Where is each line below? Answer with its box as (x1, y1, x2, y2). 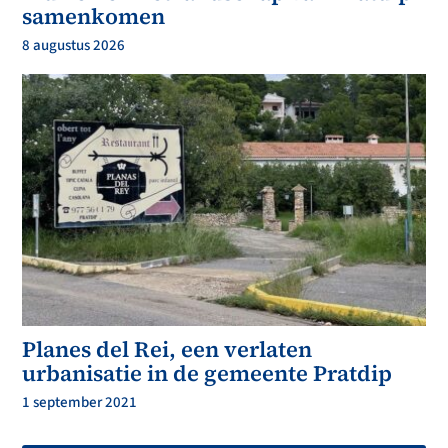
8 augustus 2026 (22, 35, 126, 57)
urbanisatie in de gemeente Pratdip (22, 358, 393, 389)
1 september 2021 (22, 392, 138, 414)
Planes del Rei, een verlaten (22, 334, 313, 365)
